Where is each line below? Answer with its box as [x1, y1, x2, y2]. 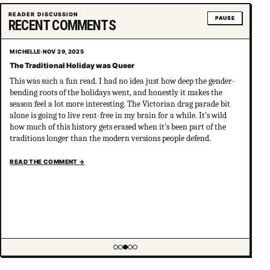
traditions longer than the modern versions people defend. [10, 133, 212, 143]
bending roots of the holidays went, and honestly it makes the [10, 87, 223, 98]
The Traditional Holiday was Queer [10, 60, 135, 70]
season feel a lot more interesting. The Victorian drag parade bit [10, 98, 231, 109]
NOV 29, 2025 [42, 48, 84, 55]
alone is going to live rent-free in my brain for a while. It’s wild [10, 110, 227, 121]
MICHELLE [10, 48, 41, 55]
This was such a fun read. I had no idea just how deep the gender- [10, 75, 236, 86]
